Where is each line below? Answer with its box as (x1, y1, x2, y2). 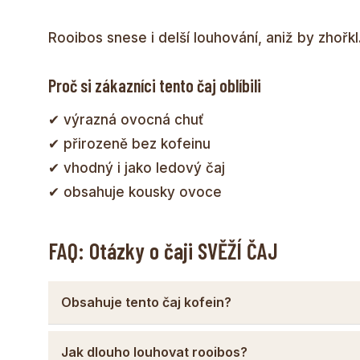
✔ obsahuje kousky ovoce (48, 183, 222, 200)
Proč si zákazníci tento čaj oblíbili (48, 74, 261, 96)
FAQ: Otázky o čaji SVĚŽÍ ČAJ (48, 236, 278, 264)
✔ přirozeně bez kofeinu (48, 135, 211, 152)
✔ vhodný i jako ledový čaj (48, 159, 225, 176)
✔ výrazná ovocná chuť (48, 111, 204, 128)
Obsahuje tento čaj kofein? (61, 293, 231, 310)
